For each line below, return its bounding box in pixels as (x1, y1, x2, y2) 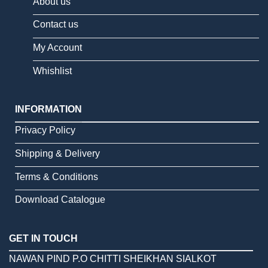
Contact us (33, 19, 78, 30)
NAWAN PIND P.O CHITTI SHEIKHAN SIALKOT (9, 254, 217, 264)
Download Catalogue (15, 194, 105, 205)
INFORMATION (15, 104, 82, 115)
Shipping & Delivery (15, 148, 100, 159)
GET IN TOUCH (9, 233, 78, 243)
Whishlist (33, 65, 72, 76)
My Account (33, 42, 82, 53)
